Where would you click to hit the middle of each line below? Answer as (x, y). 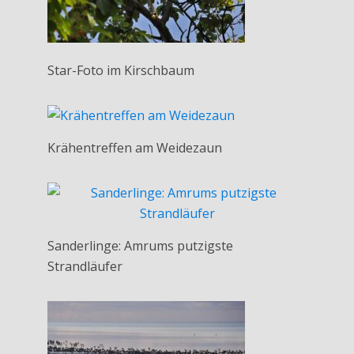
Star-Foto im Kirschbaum (121, 70)
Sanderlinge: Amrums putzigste (140, 245)
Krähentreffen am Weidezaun (135, 147)
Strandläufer (85, 266)
